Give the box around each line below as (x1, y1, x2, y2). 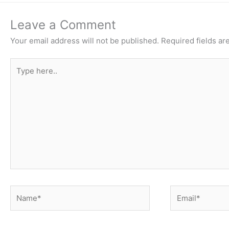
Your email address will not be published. (10, 35, 159, 45)
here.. (10, 71, 31, 81)
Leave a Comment (10, 17, 116, 32)
